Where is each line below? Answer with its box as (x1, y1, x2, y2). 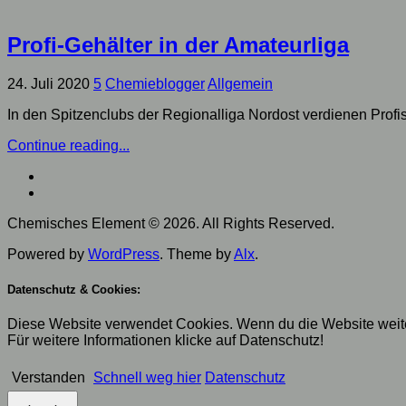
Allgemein (208, 75, 273, 92)
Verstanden (12, 370, 85, 386)
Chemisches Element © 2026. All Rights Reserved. (7, 215, 334, 231)
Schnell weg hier (93, 370, 201, 386)
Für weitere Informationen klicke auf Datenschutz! (7, 333, 324, 349)
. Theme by (159, 246, 234, 262)
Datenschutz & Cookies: (7, 283, 140, 297)
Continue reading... (7, 137, 130, 153)
